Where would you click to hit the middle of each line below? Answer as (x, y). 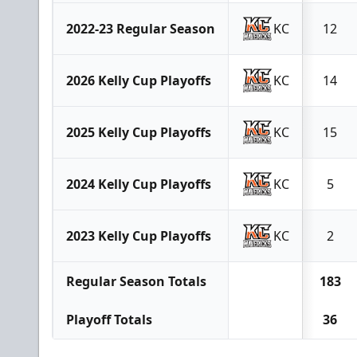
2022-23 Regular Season (141, 29)
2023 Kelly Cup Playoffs (139, 236)
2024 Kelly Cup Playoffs (139, 184)
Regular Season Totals (136, 281)
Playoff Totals (109, 320)
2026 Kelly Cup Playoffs (139, 80)
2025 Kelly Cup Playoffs (139, 132)
